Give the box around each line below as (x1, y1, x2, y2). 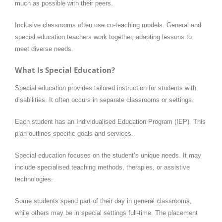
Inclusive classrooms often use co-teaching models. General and (15, 21, 201, 29)
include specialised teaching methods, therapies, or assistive (15, 163, 190, 171)
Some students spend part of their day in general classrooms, (15, 197, 192, 205)
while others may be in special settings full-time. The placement (15, 209, 198, 217)
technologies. (15, 175, 53, 183)
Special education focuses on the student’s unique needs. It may (15, 151, 201, 159)
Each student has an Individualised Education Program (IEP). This (15, 117, 206, 125)
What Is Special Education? (15, 64, 115, 75)
